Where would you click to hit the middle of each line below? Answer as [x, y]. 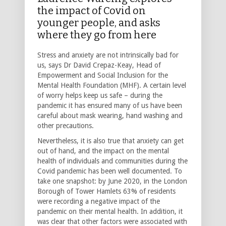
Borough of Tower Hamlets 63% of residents [106, 191]
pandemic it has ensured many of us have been [110, 105]
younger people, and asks [99, 22]
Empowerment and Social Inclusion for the [103, 75]
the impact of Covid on [92, 10]
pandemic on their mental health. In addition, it [110, 211]
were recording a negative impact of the [99, 201]
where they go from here [97, 35]
